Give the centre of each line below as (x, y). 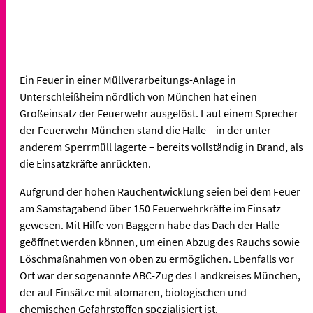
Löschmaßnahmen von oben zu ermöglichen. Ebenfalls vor (157, 258)
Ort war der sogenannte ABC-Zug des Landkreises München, (160, 275)
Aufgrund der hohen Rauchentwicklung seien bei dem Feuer (160, 191)
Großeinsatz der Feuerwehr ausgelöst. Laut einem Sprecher (159, 113)
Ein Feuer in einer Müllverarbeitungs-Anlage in (128, 79)
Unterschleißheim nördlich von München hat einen (138, 96)
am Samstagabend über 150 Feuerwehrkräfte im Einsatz (150, 208)
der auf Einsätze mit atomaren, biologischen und (133, 292)
